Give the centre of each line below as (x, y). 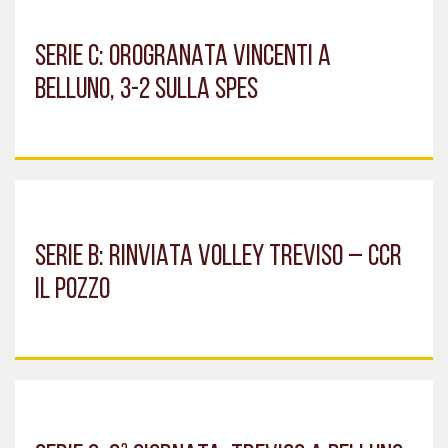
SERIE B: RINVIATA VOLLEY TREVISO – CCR (218, 257)
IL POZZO (72, 290)
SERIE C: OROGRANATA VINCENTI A (183, 57)
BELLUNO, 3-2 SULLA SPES (146, 90)
